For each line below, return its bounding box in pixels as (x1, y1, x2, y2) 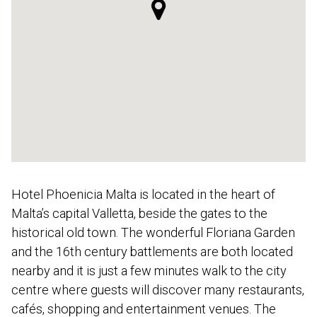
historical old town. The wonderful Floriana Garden (11, 224, 295, 240)
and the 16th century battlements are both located (11, 243, 293, 259)
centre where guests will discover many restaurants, (11, 282, 304, 297)
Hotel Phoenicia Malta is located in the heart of (11, 186, 275, 202)
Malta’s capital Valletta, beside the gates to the (11, 205, 267, 221)
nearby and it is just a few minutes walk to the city (11, 263, 287, 278)
